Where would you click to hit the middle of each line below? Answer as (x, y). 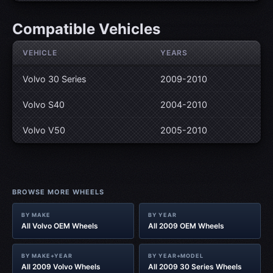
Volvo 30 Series (55, 79)
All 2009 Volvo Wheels (61, 267)
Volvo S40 (44, 105)
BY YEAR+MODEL (176, 256)
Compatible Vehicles (86, 29)
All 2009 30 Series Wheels (195, 267)
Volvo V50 (44, 130)
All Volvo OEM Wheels (60, 226)
